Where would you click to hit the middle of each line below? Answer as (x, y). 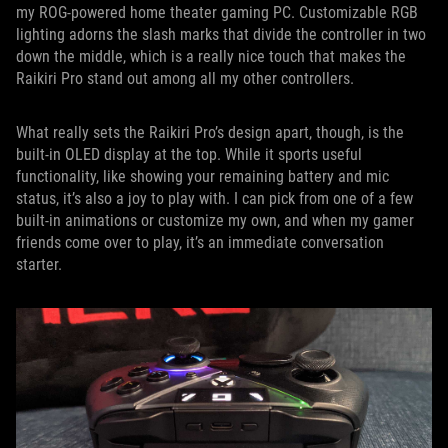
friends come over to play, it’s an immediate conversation (200, 242)
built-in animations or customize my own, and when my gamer (215, 220)
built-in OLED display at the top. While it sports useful (189, 154)
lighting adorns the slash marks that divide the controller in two (221, 34)
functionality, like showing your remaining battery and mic (202, 176)
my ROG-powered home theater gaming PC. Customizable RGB (217, 12)
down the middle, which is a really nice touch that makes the (211, 56)
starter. (41, 264)
